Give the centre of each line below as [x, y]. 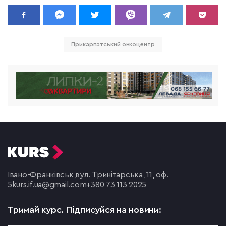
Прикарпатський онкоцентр [113, 45]
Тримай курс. [37, 210]
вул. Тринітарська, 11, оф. [122, 175]
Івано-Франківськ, [42, 175]
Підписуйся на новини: [114, 210]
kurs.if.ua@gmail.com [49, 185]
